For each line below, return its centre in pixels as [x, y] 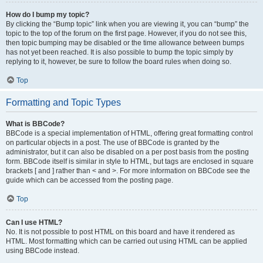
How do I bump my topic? [48, 15]
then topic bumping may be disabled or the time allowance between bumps [125, 43]
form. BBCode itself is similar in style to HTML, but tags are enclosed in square [130, 161]
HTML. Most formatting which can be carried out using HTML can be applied [127, 241]
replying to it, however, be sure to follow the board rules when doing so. [119, 62]
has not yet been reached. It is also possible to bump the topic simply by [119, 52]
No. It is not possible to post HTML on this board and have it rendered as [120, 232]
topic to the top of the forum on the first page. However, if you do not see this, [126, 33]
